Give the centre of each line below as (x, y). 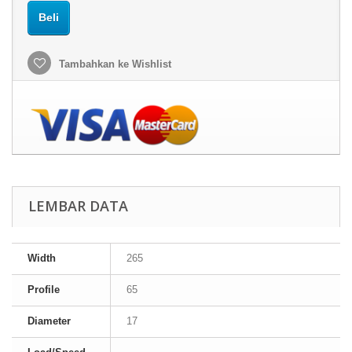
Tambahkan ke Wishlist (114, 64)
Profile (44, 290)
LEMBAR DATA (78, 206)
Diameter (49, 321)
